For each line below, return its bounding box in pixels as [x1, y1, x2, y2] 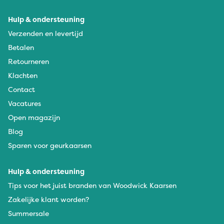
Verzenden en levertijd [8, 28, 83, 38]
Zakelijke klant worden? [8, 194, 89, 204]
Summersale [8, 208, 49, 218]
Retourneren [8, 56, 49, 66]
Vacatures [8, 98, 41, 108]
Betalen [8, 42, 34, 52]
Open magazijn [8, 112, 60, 122]
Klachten [8, 70, 37, 80]
